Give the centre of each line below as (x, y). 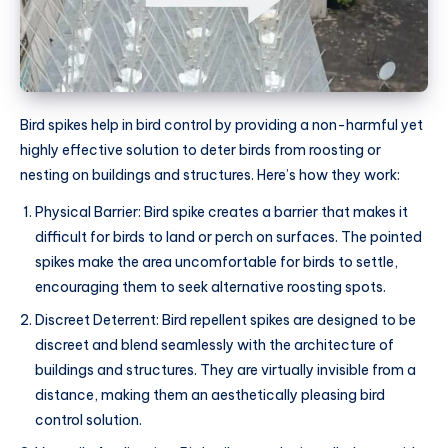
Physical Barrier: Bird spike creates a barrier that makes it (221, 212)
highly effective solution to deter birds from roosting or (200, 149)
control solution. (88, 420)
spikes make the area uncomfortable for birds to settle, (216, 262)
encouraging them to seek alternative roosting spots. (210, 287)
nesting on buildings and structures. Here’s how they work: (210, 174)
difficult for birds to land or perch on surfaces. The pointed (228, 237)
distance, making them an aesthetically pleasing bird (210, 395)
